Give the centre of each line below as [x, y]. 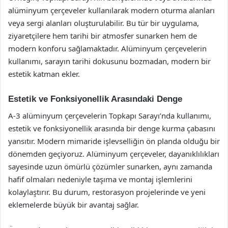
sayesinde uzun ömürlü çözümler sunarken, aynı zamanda [110, 166]
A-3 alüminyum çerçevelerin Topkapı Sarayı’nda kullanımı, [110, 115]
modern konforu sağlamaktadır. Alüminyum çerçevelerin [107, 48]
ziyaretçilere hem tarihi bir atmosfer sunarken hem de [103, 36]
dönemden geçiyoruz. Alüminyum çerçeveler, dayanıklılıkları [114, 153]
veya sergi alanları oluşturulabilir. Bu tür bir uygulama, [104, 23]
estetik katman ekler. [44, 74]
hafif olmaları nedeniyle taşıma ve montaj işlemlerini [100, 179]
